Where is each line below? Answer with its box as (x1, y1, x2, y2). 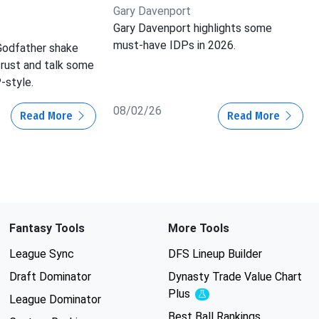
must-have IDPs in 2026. (113, 38, 236, 53)
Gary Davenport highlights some (113, 21, 273, 36)
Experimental (201, 291, 249, 301)
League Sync (9, 247, 74, 261)
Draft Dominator (9, 270, 91, 284)
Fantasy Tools (9, 221, 85, 236)
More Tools (167, 221, 229, 236)
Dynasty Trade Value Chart (167, 270, 302, 284)
